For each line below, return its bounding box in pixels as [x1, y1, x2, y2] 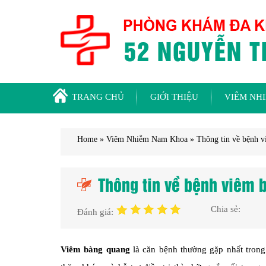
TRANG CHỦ [72, 92, 124, 102]
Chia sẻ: [211, 204, 240, 214]
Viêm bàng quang [61, 245, 130, 254]
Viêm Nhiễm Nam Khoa [106, 135, 188, 144]
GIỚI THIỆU [150, 92, 198, 102]
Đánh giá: [77, 207, 116, 217]
